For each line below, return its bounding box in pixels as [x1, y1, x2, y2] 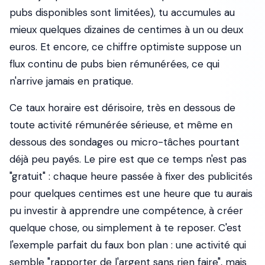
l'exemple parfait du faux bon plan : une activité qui [9, 238, 246, 251]
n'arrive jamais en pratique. [9, 75, 133, 88]
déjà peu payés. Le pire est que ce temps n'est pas [9, 153, 247, 166]
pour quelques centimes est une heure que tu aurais [9, 187, 253, 200]
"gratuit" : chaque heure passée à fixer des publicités [9, 170, 253, 183]
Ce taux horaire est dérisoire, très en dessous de [9, 101, 235, 114]
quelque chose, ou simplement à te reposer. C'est [9, 221, 241, 234]
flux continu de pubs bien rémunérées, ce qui [9, 57, 219, 70]
